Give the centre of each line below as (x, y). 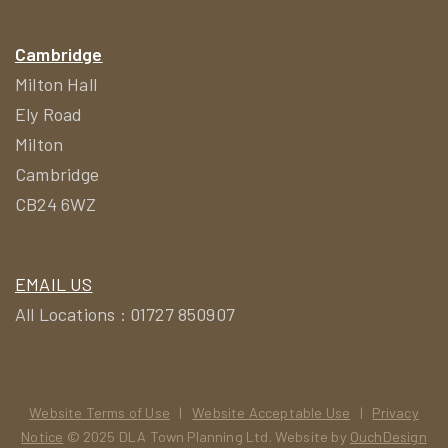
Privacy (395, 413)
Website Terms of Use (99, 413)
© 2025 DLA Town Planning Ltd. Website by (206, 437)
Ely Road (49, 113)
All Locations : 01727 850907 (125, 313)
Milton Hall (56, 83)
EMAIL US (54, 283)
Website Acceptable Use (271, 413)
